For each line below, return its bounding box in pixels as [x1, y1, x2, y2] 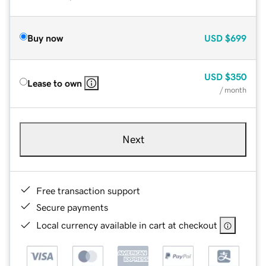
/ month [220, 85, 246, 94]
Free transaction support [36, 185, 140, 195]
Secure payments [36, 202, 108, 212]
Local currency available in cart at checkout [36, 220, 217, 230]
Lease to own [27, 78, 82, 88]
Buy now [27, 33, 63, 43]
